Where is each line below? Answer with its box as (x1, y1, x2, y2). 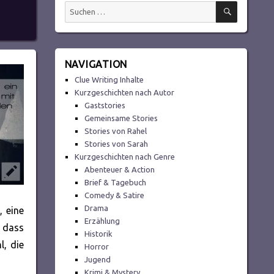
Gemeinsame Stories (84, 114, 158, 123)
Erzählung (84, 217, 120, 226)
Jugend (84, 255, 111, 264)
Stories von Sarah (84, 139, 149, 149)
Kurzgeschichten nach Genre (74, 152, 175, 161)
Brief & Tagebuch (84, 178, 147, 187)
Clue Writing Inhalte (74, 75, 144, 84)
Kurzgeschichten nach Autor (74, 88, 174, 97)
